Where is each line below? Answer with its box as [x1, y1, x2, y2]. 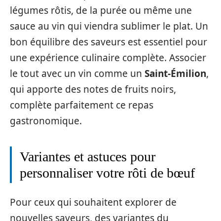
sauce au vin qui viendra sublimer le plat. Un [10, 20, 208, 33]
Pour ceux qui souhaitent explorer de [10, 195, 177, 209]
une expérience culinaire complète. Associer [10, 51, 206, 64]
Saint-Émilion [145, 67, 206, 80]
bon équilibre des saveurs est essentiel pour [10, 36, 207, 48]
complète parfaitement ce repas [10, 99, 153, 111]
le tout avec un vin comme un [10, 67, 145, 80]
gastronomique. [10, 114, 82, 127]
